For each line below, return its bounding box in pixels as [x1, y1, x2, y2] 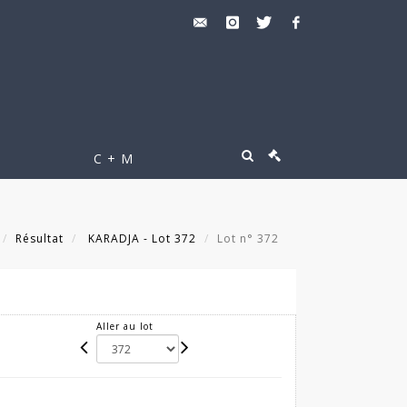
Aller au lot [96, 320, 154, 333]
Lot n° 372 [217, 230, 283, 246]
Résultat [15, 230, 64, 246]
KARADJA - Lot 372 [84, 230, 196, 246]
